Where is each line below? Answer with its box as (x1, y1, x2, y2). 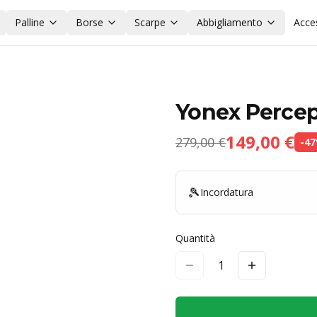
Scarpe (134, 16, 166, 29)
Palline (14, 16, 45, 29)
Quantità (175, 231, 215, 245)
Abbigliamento (196, 16, 263, 29)
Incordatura (200, 185, 253, 199)
